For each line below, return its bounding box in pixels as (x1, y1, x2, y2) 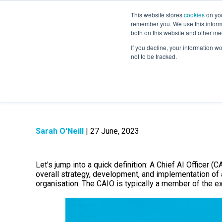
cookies (184, 10, 205, 19)
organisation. (36, 179, 80, 189)
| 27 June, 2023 (84, 126, 139, 136)
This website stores (131, 10, 184, 19)
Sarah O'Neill (36, 126, 84, 136)
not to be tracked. (131, 52, 177, 60)
